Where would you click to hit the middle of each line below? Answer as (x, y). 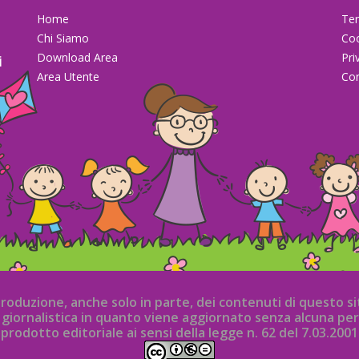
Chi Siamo (63, 38)
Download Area (77, 57)
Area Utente (68, 77)
